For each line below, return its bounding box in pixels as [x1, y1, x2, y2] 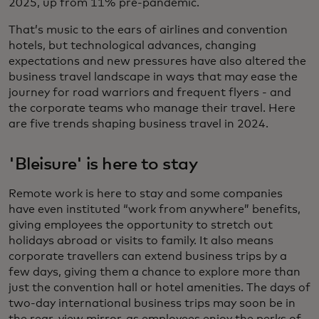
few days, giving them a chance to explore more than [9, 266, 300, 278]
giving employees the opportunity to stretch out [9, 219, 273, 231]
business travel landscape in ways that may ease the [9, 71, 298, 83]
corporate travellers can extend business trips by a [9, 251, 287, 263]
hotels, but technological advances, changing [9, 40, 256, 52]
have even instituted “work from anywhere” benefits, [9, 204, 300, 216]
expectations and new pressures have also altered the [9, 56, 306, 68]
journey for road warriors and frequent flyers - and [9, 87, 291, 99]
